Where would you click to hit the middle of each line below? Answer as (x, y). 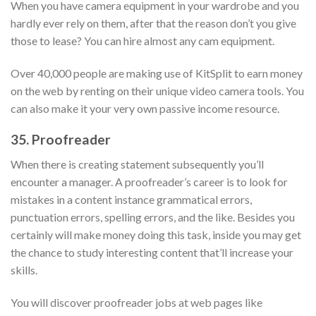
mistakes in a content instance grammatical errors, (131, 199)
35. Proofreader (61, 140)
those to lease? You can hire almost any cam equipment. (142, 40)
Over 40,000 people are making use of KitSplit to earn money (157, 73)
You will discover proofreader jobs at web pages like (136, 302)
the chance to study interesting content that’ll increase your (152, 252)
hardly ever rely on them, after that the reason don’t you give (153, 23)
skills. (24, 269)
